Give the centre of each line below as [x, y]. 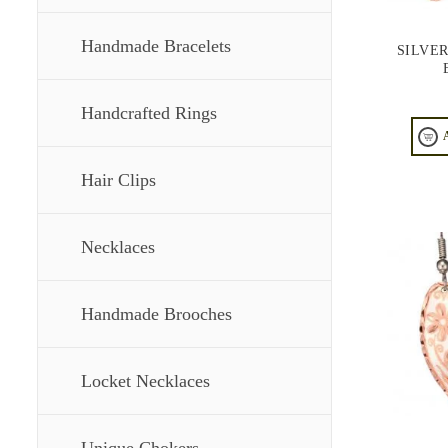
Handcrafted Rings [149, 113]
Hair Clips [118, 180]
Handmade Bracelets [156, 46]
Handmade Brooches [156, 314]
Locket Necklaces [145, 381]
